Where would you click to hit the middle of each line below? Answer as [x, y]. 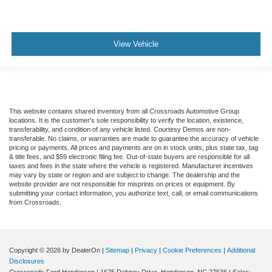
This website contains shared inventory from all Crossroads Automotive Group [124, 111]
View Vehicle [136, 44]
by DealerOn [81, 250]
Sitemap [117, 250]
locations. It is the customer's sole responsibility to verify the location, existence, [126, 121]
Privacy [146, 250]
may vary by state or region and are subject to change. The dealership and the [124, 175]
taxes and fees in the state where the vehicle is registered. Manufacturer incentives [131, 166]
